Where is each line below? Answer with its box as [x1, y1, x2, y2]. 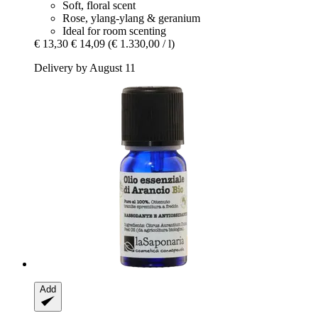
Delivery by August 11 [34, 61, 136, 74]
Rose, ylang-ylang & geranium [62, 11, 200, 24]
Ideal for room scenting [62, 24, 166, 37]
